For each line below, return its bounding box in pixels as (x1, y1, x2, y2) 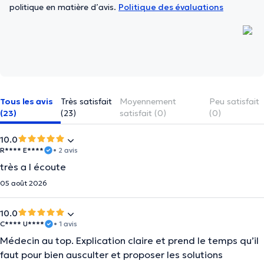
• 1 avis (54, 219, 77, 228)
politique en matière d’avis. (9, 2, 118, 12)
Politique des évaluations (118, 2, 223, 12)
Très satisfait (61, 96, 113, 107)
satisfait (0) (119, 108, 166, 118)
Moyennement (119, 96, 176, 107)
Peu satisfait (209, 96, 260, 107)
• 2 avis (53, 146, 78, 154)
